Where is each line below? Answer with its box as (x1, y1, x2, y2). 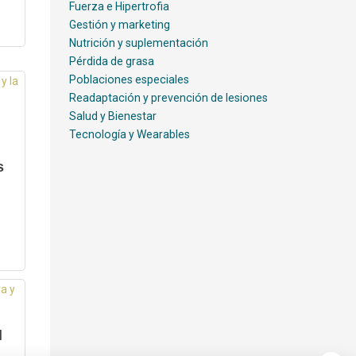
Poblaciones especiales (68, 73, 189, 86)
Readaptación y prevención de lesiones (68, 91, 268, 104)
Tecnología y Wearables (68, 128, 190, 141)
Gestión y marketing (68, 18, 170, 31)
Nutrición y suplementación (68, 37, 208, 49)
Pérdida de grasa (68, 55, 154, 68)
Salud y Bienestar (68, 110, 157, 122)
